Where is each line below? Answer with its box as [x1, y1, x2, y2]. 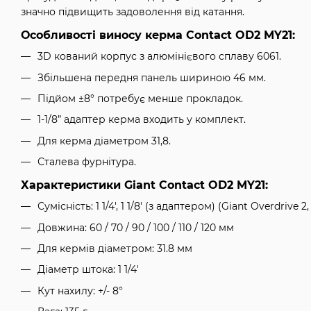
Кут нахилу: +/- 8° [37, 284, 123, 297]
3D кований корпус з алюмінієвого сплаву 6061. [37, 50, 281, 63]
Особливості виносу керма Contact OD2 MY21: [21, 28, 295, 42]
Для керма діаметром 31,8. [37, 134, 171, 147]
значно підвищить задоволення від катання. [21, 6, 244, 19]
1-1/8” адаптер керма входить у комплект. [37, 113, 246, 126]
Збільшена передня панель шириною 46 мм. [37, 71, 266, 84]
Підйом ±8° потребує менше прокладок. [37, 92, 243, 105]
